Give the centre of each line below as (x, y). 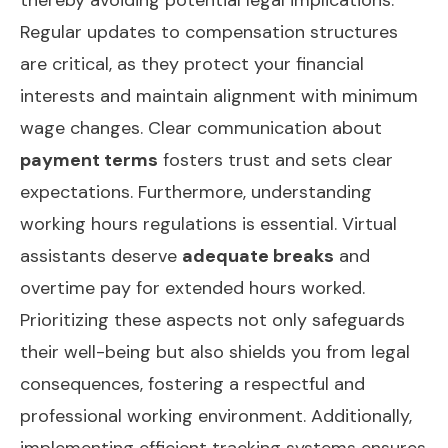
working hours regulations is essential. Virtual (208, 223)
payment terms (89, 159)
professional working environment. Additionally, (216, 415)
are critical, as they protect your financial (192, 63)
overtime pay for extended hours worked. (192, 287)
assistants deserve (101, 255)
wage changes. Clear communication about (201, 127)
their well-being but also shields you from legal (215, 351)
